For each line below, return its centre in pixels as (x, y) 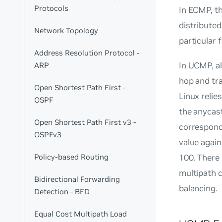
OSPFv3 (48, 134)
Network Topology (66, 31)
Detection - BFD (62, 191)
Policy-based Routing (72, 157)
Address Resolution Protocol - (87, 53)
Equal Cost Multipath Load (81, 214)
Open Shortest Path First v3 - (85, 122)
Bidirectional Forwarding (77, 179)
